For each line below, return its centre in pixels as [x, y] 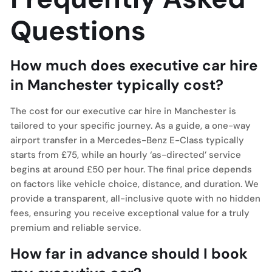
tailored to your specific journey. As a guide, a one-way [131, 126]
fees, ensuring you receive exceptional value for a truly [130, 213]
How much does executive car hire [134, 65]
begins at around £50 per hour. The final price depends [131, 169]
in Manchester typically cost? [117, 85]
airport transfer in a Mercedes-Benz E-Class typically [127, 140]
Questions [78, 31]
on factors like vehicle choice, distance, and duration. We [134, 184]
